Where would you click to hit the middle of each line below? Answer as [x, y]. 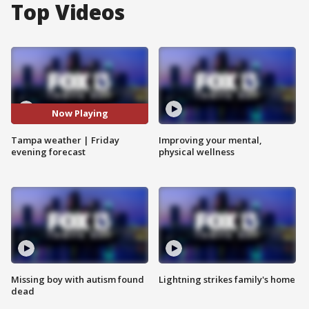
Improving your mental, [210, 140]
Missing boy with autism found [78, 280]
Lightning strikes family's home [227, 280]
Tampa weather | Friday [65, 140]
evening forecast [48, 151]
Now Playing [80, 113]
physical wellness [197, 151]
